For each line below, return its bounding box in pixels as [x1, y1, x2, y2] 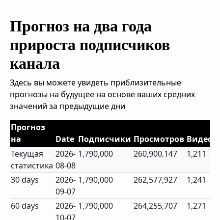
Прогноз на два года [10, 17, 152, 35]
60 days [11, 200, 39, 211]
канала [10, 55, 60, 72]
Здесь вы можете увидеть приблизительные [10, 77, 181, 88]
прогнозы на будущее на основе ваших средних [10, 89, 195, 100]
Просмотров [134, 134, 185, 144]
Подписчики [78, 134, 132, 144]
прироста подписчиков [10, 36, 170, 54]
